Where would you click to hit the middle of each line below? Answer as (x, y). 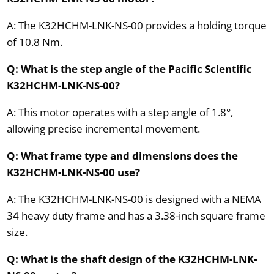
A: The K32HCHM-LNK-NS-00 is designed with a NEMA (134, 199)
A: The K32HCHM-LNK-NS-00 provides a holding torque (136, 26)
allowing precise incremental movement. (103, 129)
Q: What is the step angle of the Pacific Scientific (129, 69)
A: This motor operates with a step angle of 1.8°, (120, 113)
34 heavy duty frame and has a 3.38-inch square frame (136, 216)
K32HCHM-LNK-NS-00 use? (73, 172)
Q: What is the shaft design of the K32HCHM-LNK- (131, 259)
